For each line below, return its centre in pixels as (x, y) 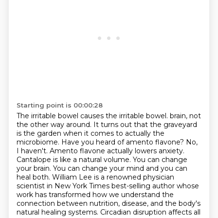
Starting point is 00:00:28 (59, 105)
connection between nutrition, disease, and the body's (108, 203)
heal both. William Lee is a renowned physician (95, 177)
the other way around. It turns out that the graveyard (107, 125)
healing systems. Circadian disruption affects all (121, 212)
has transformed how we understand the (104, 195)
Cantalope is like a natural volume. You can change (102, 160)
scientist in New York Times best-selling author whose (108, 186)
